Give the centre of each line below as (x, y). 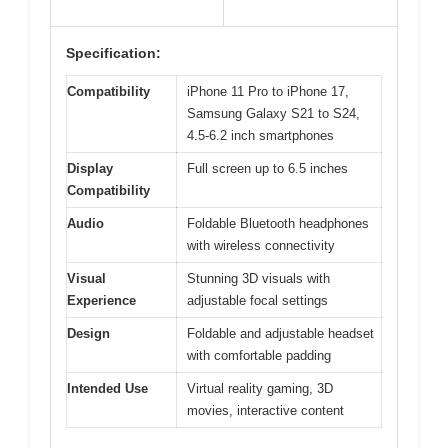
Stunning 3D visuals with (258, 279)
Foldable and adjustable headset (280, 334)
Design (88, 334)
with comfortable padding (259, 356)
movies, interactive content (265, 411)
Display (90, 169)
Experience (101, 301)
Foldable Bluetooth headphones (278, 224)
